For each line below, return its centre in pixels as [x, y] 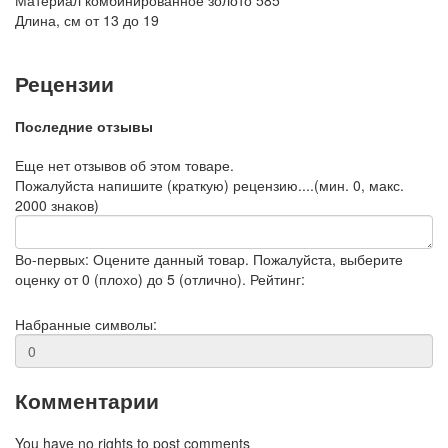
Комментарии [87, 400]
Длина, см [48, 20]
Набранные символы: [86, 323]
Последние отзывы [84, 126]
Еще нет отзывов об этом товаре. [124, 164]
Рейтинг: [277, 278]
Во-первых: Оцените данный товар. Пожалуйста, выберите [209, 258]
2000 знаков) [57, 204]
